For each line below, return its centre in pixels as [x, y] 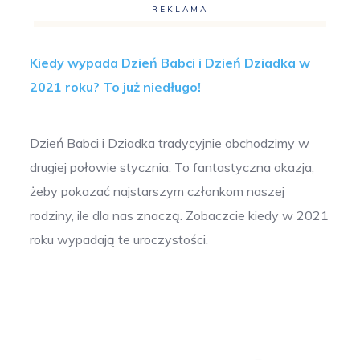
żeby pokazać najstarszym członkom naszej [157, 192]
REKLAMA [180, 9]
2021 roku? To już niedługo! [116, 87]
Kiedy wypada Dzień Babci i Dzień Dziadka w [170, 63]
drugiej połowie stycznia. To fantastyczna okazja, [172, 168]
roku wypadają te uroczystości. [119, 240]
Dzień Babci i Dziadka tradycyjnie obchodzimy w [170, 143]
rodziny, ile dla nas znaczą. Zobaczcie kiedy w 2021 [180, 216]
